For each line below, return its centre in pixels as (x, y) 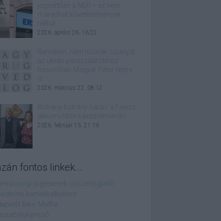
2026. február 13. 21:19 (68, 125)
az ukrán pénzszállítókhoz (78, 61)
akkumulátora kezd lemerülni (82, 116)
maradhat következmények (79, 14)
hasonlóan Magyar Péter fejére (85, 70)
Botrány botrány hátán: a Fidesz (87, 107)
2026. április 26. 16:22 (67, 33)
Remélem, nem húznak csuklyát (86, 52)
